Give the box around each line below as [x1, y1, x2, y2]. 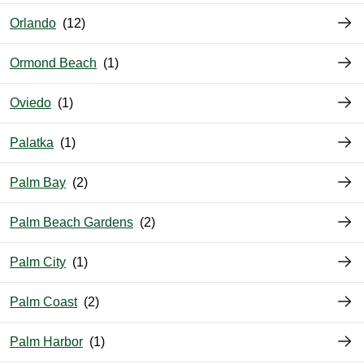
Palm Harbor [10, 335, 83, 349]
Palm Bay [10, 175, 66, 190]
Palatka [10, 136, 54, 150]
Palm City [10, 255, 66, 270]
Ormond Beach [10, 56, 97, 71]
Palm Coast [10, 295, 77, 310]
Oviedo [10, 96, 51, 110]
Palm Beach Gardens [10, 215, 133, 230]
